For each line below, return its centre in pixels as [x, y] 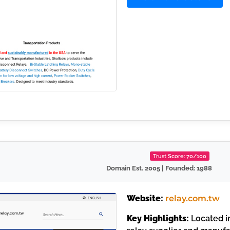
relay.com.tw [192, 199]
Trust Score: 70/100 [180, 156]
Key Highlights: [158, 218]
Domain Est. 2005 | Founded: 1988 [159, 168]
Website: [145, 199]
